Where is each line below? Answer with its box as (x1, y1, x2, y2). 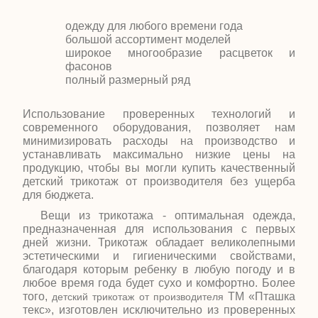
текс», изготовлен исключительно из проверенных (23, 304, 295, 316)
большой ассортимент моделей (65, 33, 231, 45)
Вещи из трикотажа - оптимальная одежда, (40, 209, 295, 221)
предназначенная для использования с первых (23, 223, 295, 235)
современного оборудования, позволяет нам (23, 121, 295, 133)
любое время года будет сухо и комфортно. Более (23, 277, 295, 289)
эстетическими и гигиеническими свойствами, (23, 250, 295, 262)
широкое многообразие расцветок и (65, 47, 295, 59)
